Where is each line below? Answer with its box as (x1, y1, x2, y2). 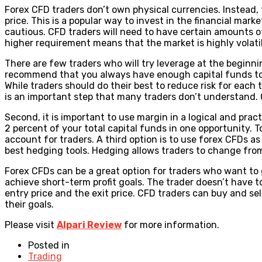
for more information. (122, 219, 219, 230)
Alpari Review (57, 219, 122, 230)
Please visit (5, 219, 57, 230)
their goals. (5, 198, 54, 210)
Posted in (28, 239, 70, 251)
